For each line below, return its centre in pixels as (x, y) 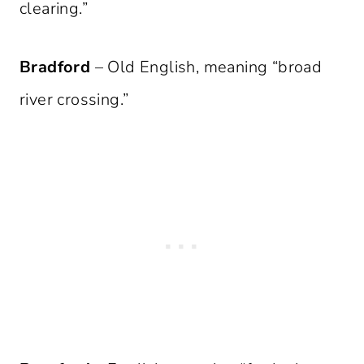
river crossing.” (74, 100)
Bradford (55, 67)
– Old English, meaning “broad (206, 67)
